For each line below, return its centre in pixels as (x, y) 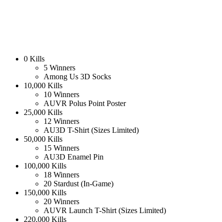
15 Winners (61, 148)
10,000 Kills (43, 86)
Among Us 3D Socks (77, 77)
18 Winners (61, 175)
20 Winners (61, 202)
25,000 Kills (43, 112)
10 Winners (61, 95)
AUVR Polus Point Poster (85, 104)
